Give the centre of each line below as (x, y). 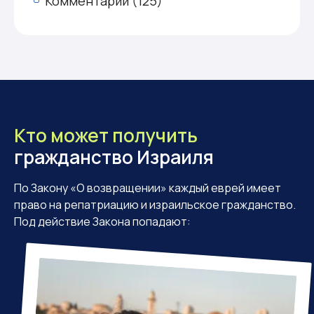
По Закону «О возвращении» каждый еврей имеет (148, 188)
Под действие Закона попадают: (102, 221)
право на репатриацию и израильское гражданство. (155, 205)
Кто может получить (106, 135)
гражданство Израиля (114, 157)
